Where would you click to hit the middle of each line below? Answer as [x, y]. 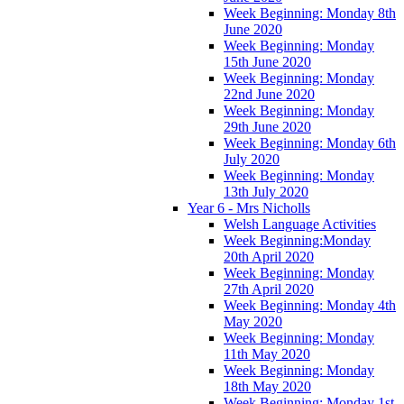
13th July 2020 [266, 191]
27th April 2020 [269, 289]
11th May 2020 [267, 353]
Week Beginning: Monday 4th [310, 305]
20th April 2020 [269, 256]
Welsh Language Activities [300, 224]
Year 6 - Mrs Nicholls [249, 207]
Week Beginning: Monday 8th [310, 13]
